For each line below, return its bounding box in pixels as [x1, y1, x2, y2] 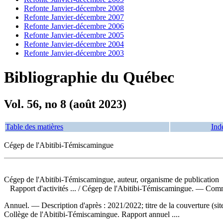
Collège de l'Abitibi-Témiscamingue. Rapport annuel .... [4, 210, 180, 219]
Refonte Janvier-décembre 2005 [24, 31, 124, 39]
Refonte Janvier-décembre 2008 [24, 4, 124, 12]
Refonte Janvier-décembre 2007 [24, 13, 124, 21]
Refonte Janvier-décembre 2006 [24, 22, 124, 30]
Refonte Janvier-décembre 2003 [24, 49, 124, 57]
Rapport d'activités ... [10, 184, 78, 193]
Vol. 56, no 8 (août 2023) [4, 97, 126, 111]
